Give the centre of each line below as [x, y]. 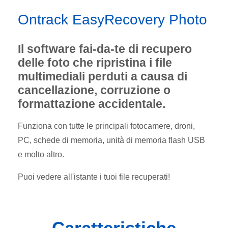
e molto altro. [41, 155]
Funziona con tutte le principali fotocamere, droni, [106, 126]
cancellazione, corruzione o [94, 90]
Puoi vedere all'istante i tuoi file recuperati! [94, 177]
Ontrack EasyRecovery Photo [112, 20]
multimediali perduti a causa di [103, 77]
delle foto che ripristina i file [95, 63]
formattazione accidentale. [92, 104]
